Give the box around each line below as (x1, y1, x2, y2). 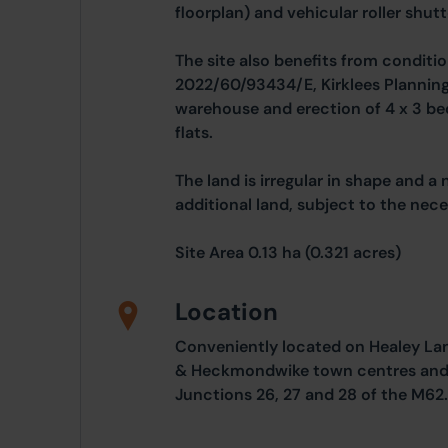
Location (175, 296, 278, 327)
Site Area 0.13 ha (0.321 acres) (175, 242, 401, 263)
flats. (175, 122, 213, 143)
